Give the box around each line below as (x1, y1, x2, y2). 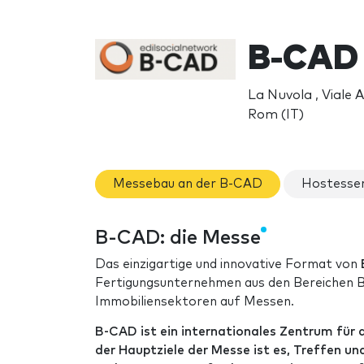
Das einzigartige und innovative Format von (95, 258, 361, 271)
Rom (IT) (247, 107, 304, 121)
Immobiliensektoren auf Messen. (95, 296, 294, 309)
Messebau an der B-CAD (113, 177, 262, 190)
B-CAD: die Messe (95, 228, 261, 249)
